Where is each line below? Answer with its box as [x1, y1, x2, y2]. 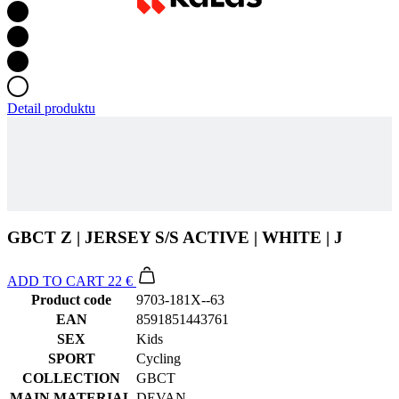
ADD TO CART [7, 273, 104, 289]
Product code [31, 291, 111, 307]
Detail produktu [7, 101, 95, 117]
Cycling [136, 350, 181, 366]
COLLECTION [22, 370, 120, 386]
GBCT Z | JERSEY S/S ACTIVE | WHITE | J [7, 227, 343, 247]
